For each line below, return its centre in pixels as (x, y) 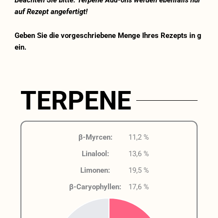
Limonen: (95, 170)
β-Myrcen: (95, 137)
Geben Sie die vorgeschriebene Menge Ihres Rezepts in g (108, 36)
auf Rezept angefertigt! (51, 11)
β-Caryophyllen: (95, 187)
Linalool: (95, 154)
